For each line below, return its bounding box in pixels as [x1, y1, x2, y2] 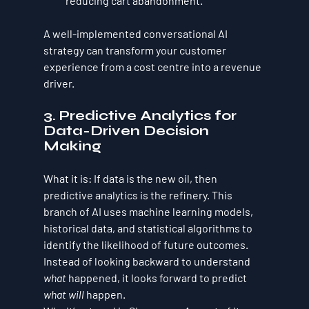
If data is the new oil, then [91, 172, 219, 186]
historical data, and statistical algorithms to [43, 221, 255, 235]
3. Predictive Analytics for [43, 107, 240, 125]
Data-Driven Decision [43, 122, 212, 140]
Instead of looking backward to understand [43, 255, 252, 268]
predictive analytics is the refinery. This [43, 188, 235, 202]
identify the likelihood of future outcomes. [43, 238, 250, 252]
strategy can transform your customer [43, 43, 228, 57]
